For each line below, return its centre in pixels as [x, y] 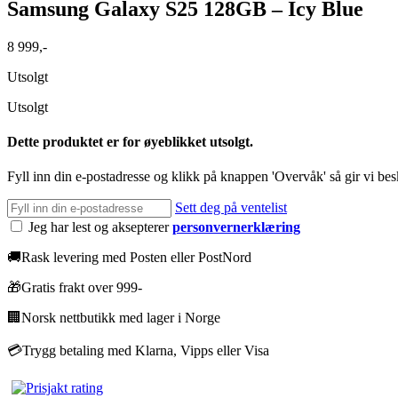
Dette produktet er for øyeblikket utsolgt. [130, 142]
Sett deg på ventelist [231, 208]
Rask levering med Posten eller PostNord [136, 258]
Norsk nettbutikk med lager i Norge [121, 318]
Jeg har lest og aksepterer [100, 227]
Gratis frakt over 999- [82, 288]
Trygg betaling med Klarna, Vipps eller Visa [146, 351]
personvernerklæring [236, 227]
